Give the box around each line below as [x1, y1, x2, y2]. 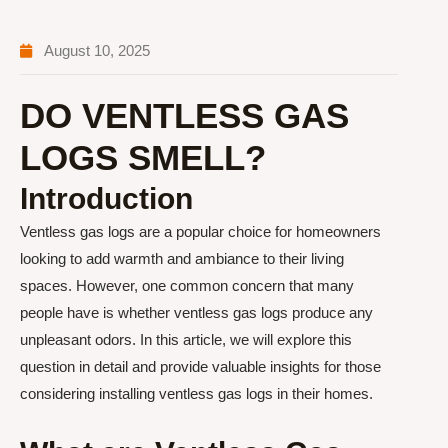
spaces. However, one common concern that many [20, 277, 354, 294]
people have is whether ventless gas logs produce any [20, 304, 373, 321]
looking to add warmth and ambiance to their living [20, 250, 344, 267]
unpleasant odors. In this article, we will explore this [20, 331, 352, 348]
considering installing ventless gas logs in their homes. [20, 385, 373, 402]
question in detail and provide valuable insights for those [20, 358, 381, 375]
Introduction [20, 182, 193, 215]
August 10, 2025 [44, 42, 150, 59]
